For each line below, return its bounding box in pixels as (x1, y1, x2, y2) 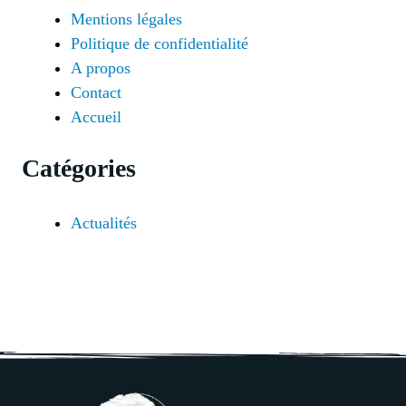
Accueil (71, 107, 121, 126)
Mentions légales (71, 9, 182, 28)
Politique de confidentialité (71, 34, 248, 53)
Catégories (22, 153, 136, 182)
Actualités (71, 213, 137, 232)
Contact (71, 82, 121, 101)
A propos (71, 58, 130, 77)
